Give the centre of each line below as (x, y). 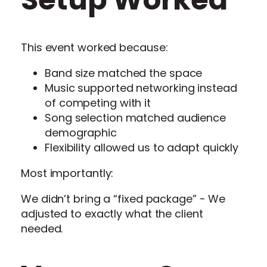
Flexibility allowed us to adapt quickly (142, 147)
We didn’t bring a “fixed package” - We (123, 198)
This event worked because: (94, 47)
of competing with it (98, 103)
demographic (81, 132)
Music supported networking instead (141, 88)
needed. (42, 228)
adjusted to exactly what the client (112, 213)
